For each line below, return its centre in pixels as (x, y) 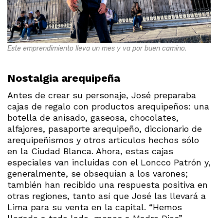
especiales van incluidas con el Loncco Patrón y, (109, 162)
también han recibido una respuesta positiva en (108, 184)
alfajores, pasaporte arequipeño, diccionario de (105, 128)
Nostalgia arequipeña (64, 78)
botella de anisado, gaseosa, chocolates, (93, 117)
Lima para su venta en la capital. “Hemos (95, 207)
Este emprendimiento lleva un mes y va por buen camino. (97, 48)
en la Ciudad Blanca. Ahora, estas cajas (90, 151)
